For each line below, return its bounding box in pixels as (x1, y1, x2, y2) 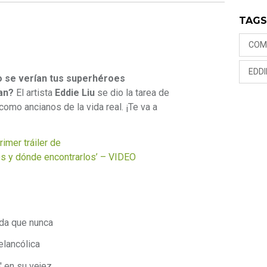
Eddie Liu (55, 87, 95, 99)
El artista (14, 87, 55, 99)
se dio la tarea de (95, 87, 169, 99)
